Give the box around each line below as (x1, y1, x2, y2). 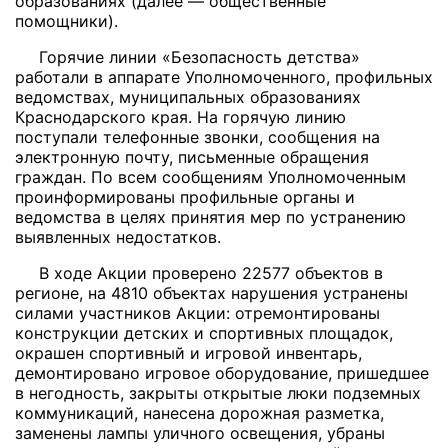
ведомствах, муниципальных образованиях (15, 87, 361, 107)
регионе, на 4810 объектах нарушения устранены (15, 283, 408, 303)
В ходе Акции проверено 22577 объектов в (39, 263, 383, 283)
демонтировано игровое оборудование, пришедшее (15, 363, 429, 383)
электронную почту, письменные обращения (15, 147, 369, 167)
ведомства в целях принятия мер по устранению (15, 207, 406, 227)
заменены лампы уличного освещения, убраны (15, 423, 385, 443)
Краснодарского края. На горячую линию (15, 107, 346, 127)
